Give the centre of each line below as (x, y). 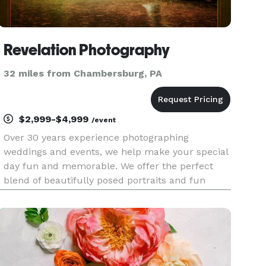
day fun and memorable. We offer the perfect (109, 166)
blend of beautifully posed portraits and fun (105, 180)
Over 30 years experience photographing (96, 137)
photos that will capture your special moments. (113, 194)
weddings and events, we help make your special (116, 152)
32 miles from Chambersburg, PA (83, 73)
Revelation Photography (87, 50)
